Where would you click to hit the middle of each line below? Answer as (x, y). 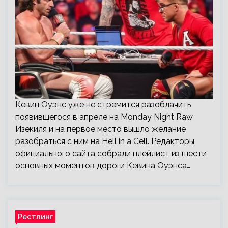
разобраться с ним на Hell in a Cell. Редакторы (105, 141)
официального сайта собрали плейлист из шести (111, 153)
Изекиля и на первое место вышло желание (101, 129)
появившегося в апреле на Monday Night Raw (104, 117)
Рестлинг (35, 217)
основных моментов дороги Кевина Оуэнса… (103, 166)
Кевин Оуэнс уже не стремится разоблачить (103, 105)
